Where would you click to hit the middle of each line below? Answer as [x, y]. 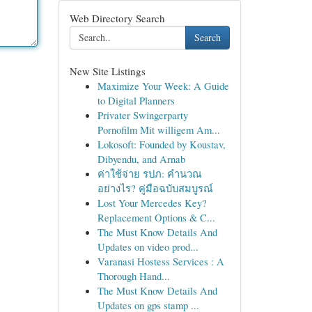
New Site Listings [107, 71]
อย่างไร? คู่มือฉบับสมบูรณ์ [155, 188]
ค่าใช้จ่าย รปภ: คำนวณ [149, 173]
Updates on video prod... [148, 247]
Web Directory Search [117, 18]
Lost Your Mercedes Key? [152, 203]
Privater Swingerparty [142, 115]
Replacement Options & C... [156, 217]
